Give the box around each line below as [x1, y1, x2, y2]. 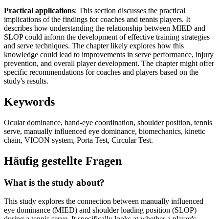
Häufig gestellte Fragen [4, 154, 122, 167]
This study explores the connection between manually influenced [4, 197, 203, 206]
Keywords [4, 95, 55, 108]
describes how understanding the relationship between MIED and [4, 24, 205, 33]
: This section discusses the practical [75, 6, 185, 15]
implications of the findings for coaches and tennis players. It [4, 15, 190, 24]
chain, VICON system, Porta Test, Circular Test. [4, 135, 153, 144]
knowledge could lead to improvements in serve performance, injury [4, 50, 214, 59]
